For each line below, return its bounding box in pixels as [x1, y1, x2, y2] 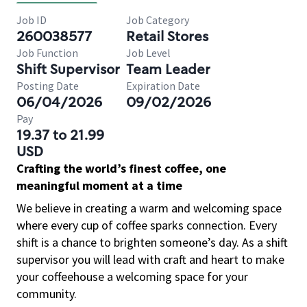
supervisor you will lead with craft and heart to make [16, 251, 284, 267]
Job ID [16, 13, 47, 27]
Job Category [126, 13, 189, 27]
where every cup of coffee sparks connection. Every [16, 217, 277, 233]
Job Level [126, 46, 171, 60]
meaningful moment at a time [16, 177, 182, 193]
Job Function [16, 46, 78, 60]
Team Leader [126, 60, 210, 78]
